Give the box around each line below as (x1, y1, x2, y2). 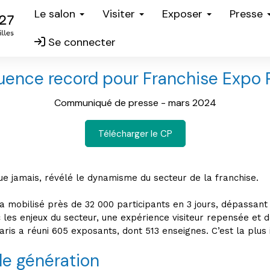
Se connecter (45, 35, 116, 49)
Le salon (34, 7, 78, 21)
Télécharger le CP (98, 127, 172, 140)
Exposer (162, 7, 206, 21)
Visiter (102, 7, 138, 21)
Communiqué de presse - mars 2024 (54, 96, 216, 109)
